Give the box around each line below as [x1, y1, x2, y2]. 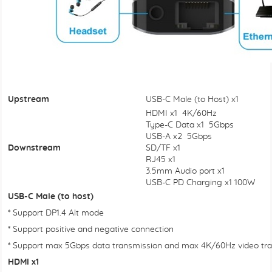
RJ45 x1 [146, 155, 175, 164]
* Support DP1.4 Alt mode [8, 209, 104, 217]
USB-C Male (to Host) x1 [146, 95, 239, 104]
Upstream [8, 95, 49, 104]
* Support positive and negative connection [8, 225, 174, 234]
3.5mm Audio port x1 [146, 167, 225, 175]
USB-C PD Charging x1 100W [146, 178, 256, 187]
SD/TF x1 [146, 144, 180, 152]
